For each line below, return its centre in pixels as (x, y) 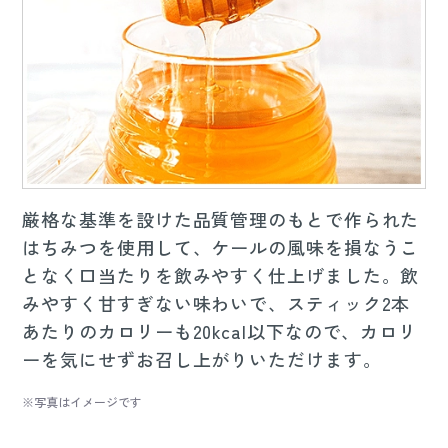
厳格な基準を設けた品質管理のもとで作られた (221, 219)
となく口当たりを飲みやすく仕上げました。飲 (221, 275)
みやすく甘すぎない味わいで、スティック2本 (216, 303)
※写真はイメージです (82, 402)
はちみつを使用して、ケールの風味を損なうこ (221, 247)
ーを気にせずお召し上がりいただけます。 (202, 359)
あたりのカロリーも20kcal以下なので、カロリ (220, 331)
